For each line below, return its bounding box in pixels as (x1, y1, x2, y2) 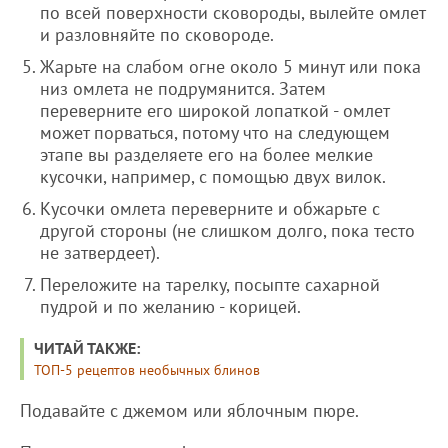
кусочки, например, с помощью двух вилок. (40, 165, 386, 189)
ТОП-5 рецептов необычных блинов (34, 361, 260, 380)
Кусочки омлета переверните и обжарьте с (40, 197, 380, 221)
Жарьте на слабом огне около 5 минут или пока (40, 55, 421, 79)
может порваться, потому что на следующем (40, 121, 390, 145)
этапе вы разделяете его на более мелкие (40, 143, 373, 167)
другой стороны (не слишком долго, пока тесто (40, 219, 415, 243)
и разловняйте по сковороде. (40, 23, 274, 47)
